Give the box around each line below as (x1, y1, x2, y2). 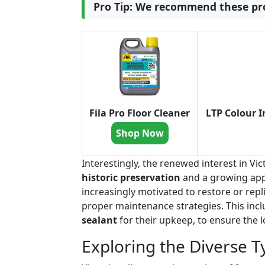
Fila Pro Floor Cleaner (89, 106, 190, 120)
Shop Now (115, 127, 164, 140)
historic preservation (82, 171, 180, 185)
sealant (82, 214, 117, 227)
